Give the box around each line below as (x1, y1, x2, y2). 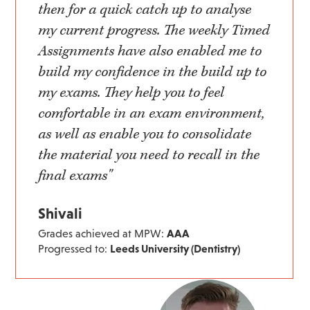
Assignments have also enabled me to (38, 42, 262, 61)
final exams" (38, 167, 113, 185)
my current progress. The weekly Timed (38, 21, 271, 40)
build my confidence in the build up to (38, 63, 267, 82)
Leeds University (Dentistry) (110, 242, 241, 255)
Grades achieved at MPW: (38, 227, 167, 240)
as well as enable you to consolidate (38, 125, 252, 144)
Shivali (38, 205, 83, 223)
